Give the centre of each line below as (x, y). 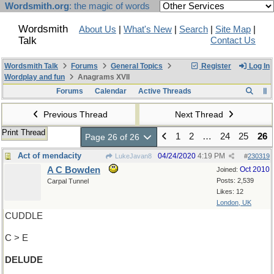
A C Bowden (74, 170)
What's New (148, 29)
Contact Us (233, 40)
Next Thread (200, 114)
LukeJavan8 (132, 156)
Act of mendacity (50, 156)
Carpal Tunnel (68, 181)
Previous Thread (74, 114)
